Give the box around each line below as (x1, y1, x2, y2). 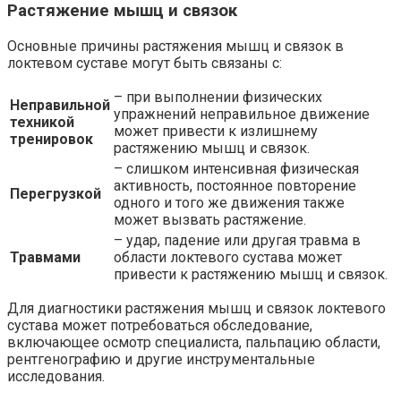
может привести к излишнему (114, 123, 318, 141)
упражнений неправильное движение (114, 106, 370, 124)
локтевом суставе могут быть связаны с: (7, 55, 282, 73)
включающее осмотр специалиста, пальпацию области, (7, 334, 380, 352)
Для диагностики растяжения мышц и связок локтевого (7, 300, 386, 318)
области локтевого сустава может (114, 249, 342, 267)
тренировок (10, 131, 93, 149)
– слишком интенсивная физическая (114, 160, 359, 178)
